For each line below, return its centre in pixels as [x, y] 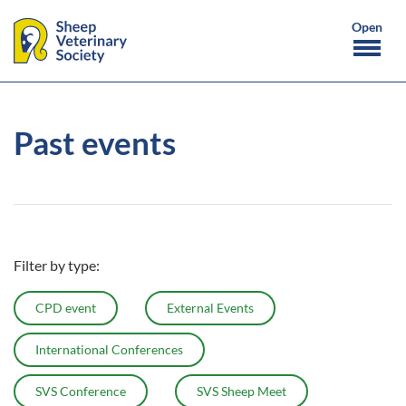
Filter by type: [57, 265]
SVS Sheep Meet [242, 391]
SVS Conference [81, 391]
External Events [210, 308]
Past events [95, 143]
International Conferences [109, 349]
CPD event [66, 308]
